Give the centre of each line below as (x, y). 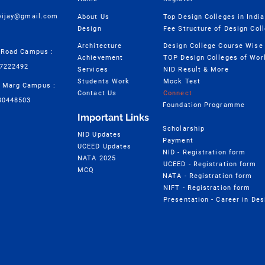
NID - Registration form (204, 152)
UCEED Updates (105, 146)
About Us (93, 17)
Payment (178, 140)
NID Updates (100, 134)
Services (93, 69)
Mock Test (182, 81)
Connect (178, 93)
